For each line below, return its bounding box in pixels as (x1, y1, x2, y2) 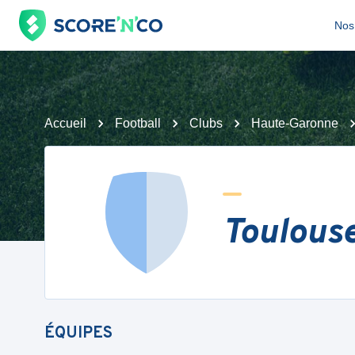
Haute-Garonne (251, 116, 338, 130)
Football (115, 116, 161, 130)
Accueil (44, 116, 86, 130)
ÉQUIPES (44, 323, 113, 344)
